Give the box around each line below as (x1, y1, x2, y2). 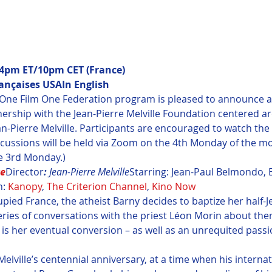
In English (61, 77, 109, 91)
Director (5, 165, 44, 178)
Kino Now (151, 179, 195, 193)
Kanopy (7, 179, 42, 193)
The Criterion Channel (46, 179, 147, 193)
